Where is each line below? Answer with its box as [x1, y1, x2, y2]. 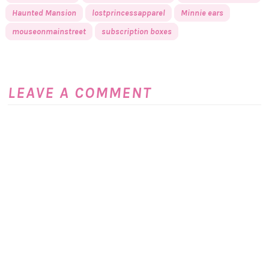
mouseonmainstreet [11, 26, 86, 37]
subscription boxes [101, 26, 172, 37]
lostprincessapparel [91, 7, 165, 18]
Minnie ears [180, 7, 223, 18]
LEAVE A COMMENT [8, 83, 152, 102]
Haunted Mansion [11, 7, 76, 18]
